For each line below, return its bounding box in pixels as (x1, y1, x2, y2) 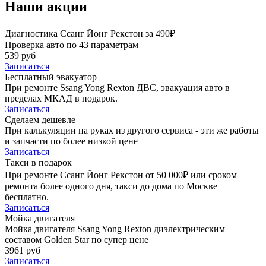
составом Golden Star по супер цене (5, 234, 148, 245)
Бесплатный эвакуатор (5, 71, 97, 82)
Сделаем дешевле (5, 114, 75, 125)
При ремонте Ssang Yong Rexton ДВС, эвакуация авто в (5, 82, 230, 93)
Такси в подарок (5, 157, 72, 167)
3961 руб (5, 245, 40, 255)
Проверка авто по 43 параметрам (5, 39, 138, 50)
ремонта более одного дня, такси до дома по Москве (5, 180, 217, 191)
